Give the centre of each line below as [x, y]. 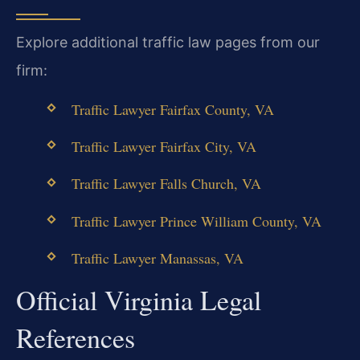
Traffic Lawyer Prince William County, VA [196, 221]
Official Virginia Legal [139, 299]
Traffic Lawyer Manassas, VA [157, 258]
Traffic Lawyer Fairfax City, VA [164, 147]
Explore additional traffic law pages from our [168, 42]
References [76, 337]
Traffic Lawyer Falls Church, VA [166, 184]
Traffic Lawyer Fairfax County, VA [172, 110]
